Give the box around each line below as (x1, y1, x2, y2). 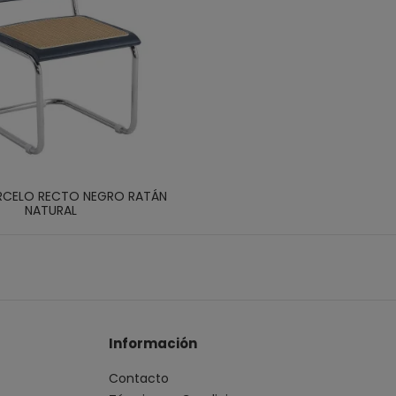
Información (108, 334, 197, 354)
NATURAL (24, 202, 77, 220)
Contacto (108, 369, 169, 388)
